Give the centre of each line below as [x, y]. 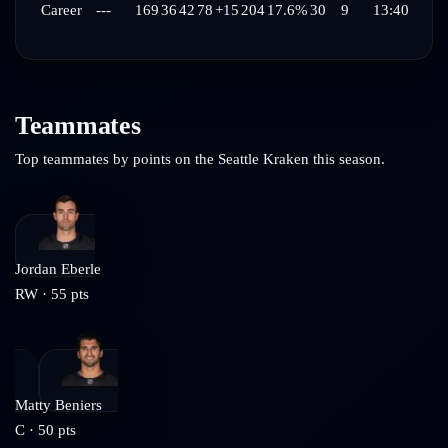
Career [61, 10]
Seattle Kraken [263, 158]
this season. [347, 158]
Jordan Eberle [58, 269]
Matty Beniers [58, 404]
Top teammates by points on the [116, 158]
